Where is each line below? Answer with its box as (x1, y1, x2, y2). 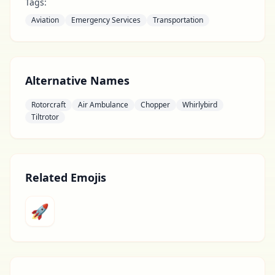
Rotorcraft (31, 99, 66, 110)
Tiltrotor (31, 112, 59, 122)
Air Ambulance (78, 99, 128, 110)
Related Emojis (25, 170, 106, 185)
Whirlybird (182, 99, 217, 110)
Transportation (153, 15, 203, 25)
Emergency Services (71, 15, 141, 25)
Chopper (141, 99, 170, 110)
